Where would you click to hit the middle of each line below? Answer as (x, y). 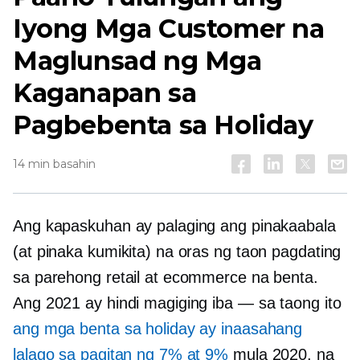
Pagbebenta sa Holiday (163, 125)
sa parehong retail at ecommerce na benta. (166, 277)
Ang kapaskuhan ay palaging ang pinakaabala (174, 226)
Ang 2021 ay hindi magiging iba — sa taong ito (177, 303)
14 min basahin (54, 164)
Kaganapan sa (105, 93)
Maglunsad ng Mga (137, 61)
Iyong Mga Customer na (169, 29)
